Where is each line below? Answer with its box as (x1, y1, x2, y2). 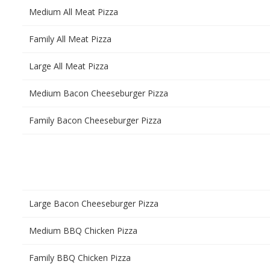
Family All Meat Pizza (29, 33, 111, 45)
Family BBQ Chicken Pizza (29, 252, 131, 263)
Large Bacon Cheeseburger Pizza (29, 198, 159, 209)
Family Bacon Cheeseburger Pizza (29, 115, 162, 126)
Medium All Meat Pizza (29, 6, 118, 17)
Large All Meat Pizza (29, 60, 108, 72)
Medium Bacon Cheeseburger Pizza (29, 87, 168, 99)
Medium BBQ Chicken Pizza (29, 225, 137, 236)
